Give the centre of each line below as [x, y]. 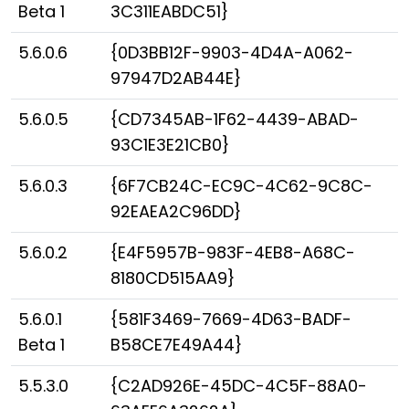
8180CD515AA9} [173, 278]
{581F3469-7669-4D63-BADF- [231, 319]
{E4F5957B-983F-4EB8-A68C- [233, 252]
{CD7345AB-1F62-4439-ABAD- [235, 119]
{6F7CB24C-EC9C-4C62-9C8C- [241, 186]
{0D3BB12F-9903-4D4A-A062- [232, 52]
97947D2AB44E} [176, 78]
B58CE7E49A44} [176, 345]
